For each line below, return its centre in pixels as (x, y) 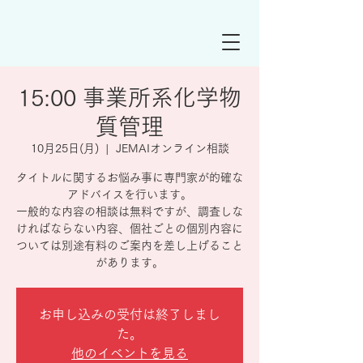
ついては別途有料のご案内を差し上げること (130, 246)
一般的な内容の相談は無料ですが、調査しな (130, 211)
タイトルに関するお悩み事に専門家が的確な (130, 177)
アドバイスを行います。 (130, 194)
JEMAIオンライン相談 (172, 148)
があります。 (130, 263)
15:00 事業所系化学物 (130, 97)
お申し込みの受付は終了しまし (130, 314)
